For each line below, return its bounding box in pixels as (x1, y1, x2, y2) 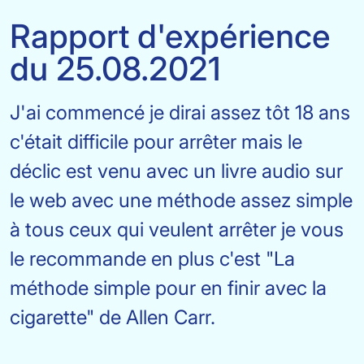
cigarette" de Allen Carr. (10, 305, 215, 329)
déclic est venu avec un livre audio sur (10, 159, 343, 183)
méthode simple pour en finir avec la (10, 276, 327, 300)
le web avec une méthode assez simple (10, 188, 353, 212)
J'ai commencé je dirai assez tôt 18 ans (10, 101, 350, 124)
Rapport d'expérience (10, 16, 331, 56)
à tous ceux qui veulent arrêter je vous (10, 218, 344, 241)
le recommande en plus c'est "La (10, 247, 295, 271)
